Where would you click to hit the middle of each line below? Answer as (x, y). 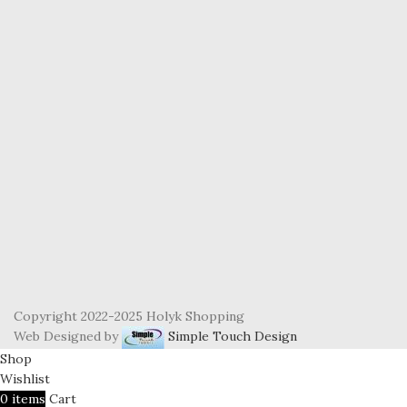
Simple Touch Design (231, 336)
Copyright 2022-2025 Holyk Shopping (129, 316)
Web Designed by (68, 336)
